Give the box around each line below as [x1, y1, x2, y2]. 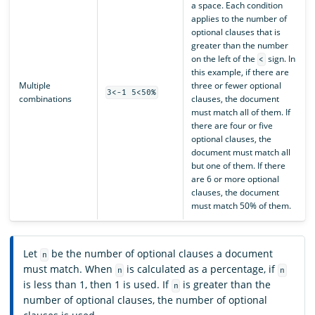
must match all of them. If [191, 105, 290, 118]
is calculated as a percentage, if [124, 262, 278, 276]
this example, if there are [191, 65, 289, 78]
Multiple [18, 79, 51, 91]
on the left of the [191, 52, 257, 65]
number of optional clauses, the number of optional [23, 292, 267, 307]
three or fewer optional [191, 79, 281, 91]
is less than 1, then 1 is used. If [23, 277, 172, 291]
